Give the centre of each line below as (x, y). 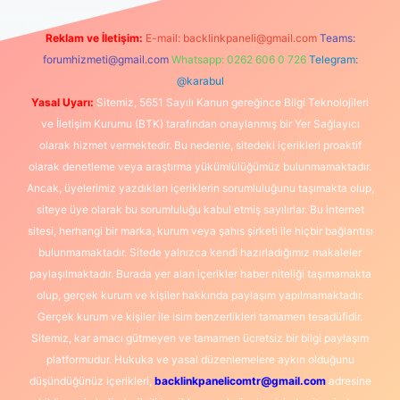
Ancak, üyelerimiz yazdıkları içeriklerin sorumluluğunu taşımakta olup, (200, 188)
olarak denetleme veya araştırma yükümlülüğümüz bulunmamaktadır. (200, 167)
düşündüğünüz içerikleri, (92, 381)
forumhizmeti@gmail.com (105, 59)
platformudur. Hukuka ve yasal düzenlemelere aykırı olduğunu (200, 359)
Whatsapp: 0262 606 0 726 (238, 59)
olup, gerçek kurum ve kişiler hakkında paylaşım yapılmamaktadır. (200, 295)
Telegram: (333, 59)
